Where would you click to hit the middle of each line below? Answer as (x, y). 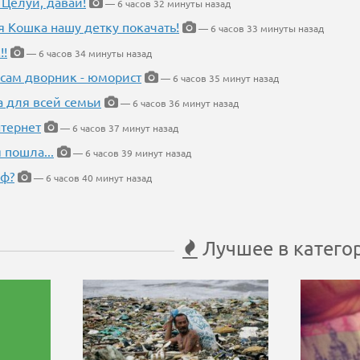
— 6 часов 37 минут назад (118, 128)
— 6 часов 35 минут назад (219, 78)
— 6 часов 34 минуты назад (88, 53)
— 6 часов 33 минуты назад (260, 29)
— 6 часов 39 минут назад (131, 153)
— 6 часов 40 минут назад (92, 178)
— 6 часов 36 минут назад (178, 103)
